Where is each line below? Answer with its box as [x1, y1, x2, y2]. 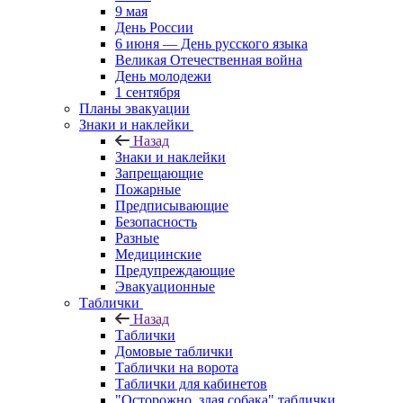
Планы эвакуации [79, 100, 190, 116]
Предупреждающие [115, 262, 235, 278]
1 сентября [115, 84, 180, 100]
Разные [115, 229, 159, 246]
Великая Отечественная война [115, 51, 302, 67]
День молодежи [115, 67, 211, 84]
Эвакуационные [115, 278, 215, 294]
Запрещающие [115, 165, 203, 181]
